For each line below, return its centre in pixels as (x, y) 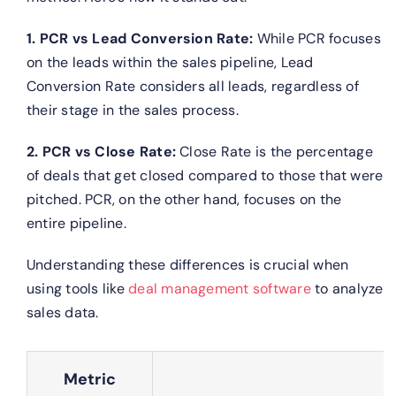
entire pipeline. (76, 223)
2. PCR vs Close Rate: (103, 151)
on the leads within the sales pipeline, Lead (170, 62)
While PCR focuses (317, 38)
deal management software (220, 288)
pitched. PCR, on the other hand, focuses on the (184, 199)
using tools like (77, 288)
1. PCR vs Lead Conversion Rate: (140, 38)
